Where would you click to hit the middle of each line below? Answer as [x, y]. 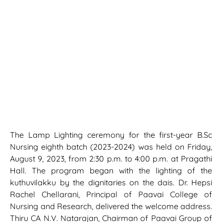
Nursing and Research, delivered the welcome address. [111, 206]
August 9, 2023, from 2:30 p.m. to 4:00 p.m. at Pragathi [111, 159]
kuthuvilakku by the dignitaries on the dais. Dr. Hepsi [111, 183]
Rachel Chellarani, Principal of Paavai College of [111, 194]
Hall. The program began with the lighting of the [111, 171]
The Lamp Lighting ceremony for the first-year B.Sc [111, 135]
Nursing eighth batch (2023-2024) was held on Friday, [111, 147]
